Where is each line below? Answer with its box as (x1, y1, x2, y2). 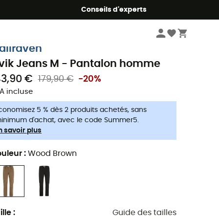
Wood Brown (28, 149, 77, 157)
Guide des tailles (112, 208, 176, 217)
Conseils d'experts (81, 6, 147, 13)
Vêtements (38, 29, 69, 34)
